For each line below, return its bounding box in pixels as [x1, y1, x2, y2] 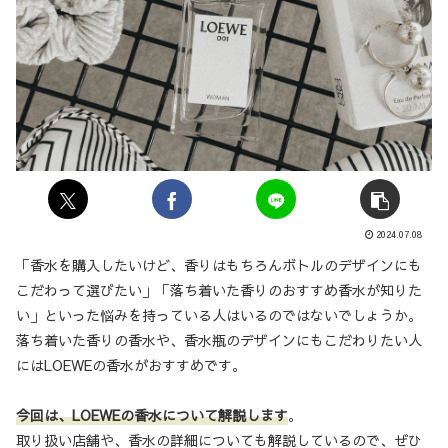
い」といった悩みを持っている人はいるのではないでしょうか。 [16, 305, 422, 326]
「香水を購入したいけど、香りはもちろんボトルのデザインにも [16, 255, 422, 276]
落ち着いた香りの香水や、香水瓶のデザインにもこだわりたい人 [16, 330, 422, 351]
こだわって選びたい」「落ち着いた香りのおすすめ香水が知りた [16, 280, 422, 301]
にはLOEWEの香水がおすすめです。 [16, 355, 246, 376]
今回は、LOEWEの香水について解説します [16, 405, 288, 426]
